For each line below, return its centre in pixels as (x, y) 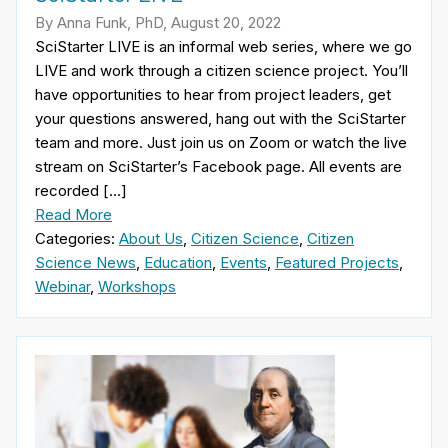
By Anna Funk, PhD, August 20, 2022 (158, 23)
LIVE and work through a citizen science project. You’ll (221, 71)
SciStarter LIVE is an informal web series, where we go (223, 47)
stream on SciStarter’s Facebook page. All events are (218, 167)
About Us (151, 239)
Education (178, 263)
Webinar (62, 287)
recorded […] (81, 191)
